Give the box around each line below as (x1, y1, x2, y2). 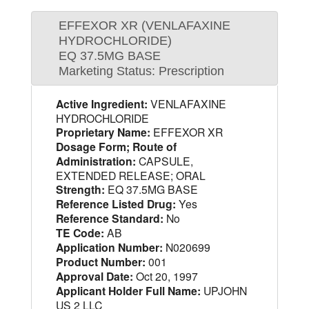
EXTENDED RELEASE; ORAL (55, 167, 206, 183)
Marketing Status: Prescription (58, 63, 224, 78)
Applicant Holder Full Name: (55, 282, 201, 299)
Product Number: (55, 253, 146, 270)
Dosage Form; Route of (55, 138, 177, 154)
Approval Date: (55, 268, 133, 284)
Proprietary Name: (55, 123, 150, 140)
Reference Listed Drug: (55, 195, 176, 212)
